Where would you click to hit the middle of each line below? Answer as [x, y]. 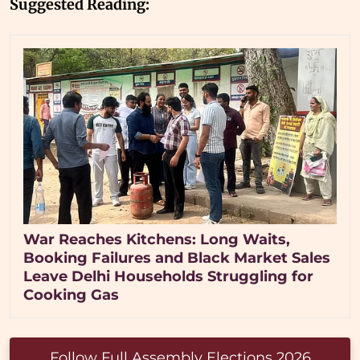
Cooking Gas [71, 295]
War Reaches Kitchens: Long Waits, [157, 240]
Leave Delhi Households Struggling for [168, 277]
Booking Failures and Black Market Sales [177, 258]
